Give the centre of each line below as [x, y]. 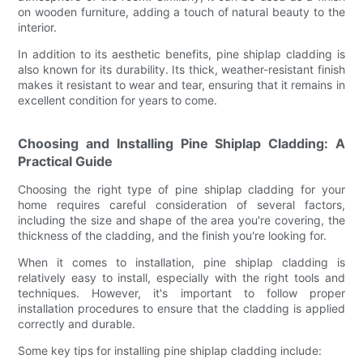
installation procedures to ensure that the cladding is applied [181, 308]
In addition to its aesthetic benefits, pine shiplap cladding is [181, 53]
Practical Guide [66, 161]
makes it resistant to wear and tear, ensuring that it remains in [181, 84]
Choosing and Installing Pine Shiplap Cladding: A [181, 143]
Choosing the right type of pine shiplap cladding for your [181, 189]
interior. [38, 27]
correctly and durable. [77, 323]
